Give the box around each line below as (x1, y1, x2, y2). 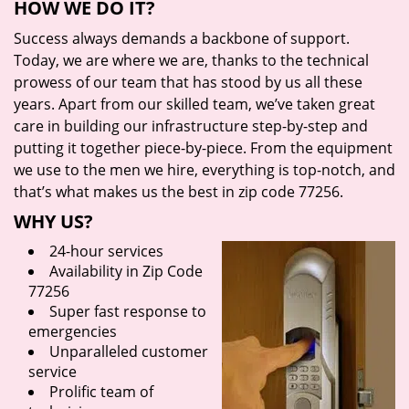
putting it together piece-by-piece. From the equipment (14, 138, 393, 158)
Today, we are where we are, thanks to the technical (14, 50, 369, 70)
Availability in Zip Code (49, 261, 203, 281)
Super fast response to (49, 301, 206, 321)
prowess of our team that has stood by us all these (14, 72, 362, 92)
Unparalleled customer (49, 341, 208, 362)
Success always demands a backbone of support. (14, 28, 350, 48)
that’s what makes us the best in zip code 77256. (14, 182, 343, 202)
